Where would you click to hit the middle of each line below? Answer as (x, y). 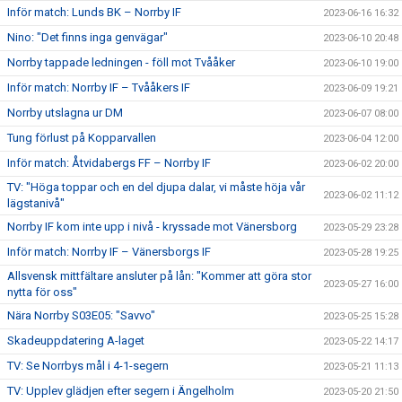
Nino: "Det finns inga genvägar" (87, 37)
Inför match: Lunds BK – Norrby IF (94, 12)
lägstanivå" (36, 203)
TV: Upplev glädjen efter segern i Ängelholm (121, 390)
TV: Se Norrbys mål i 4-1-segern (88, 365)
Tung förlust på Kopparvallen (82, 137)
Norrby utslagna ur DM (65, 112)
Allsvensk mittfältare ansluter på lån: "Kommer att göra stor (159, 275)
